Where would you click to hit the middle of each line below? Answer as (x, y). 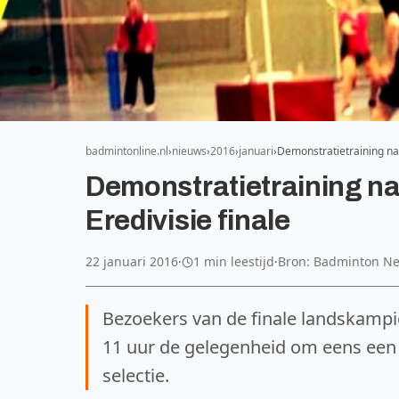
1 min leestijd (234, 261)
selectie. (136, 375)
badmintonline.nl (127, 151)
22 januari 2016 (132, 261)
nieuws (189, 151)
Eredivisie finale (188, 221)
